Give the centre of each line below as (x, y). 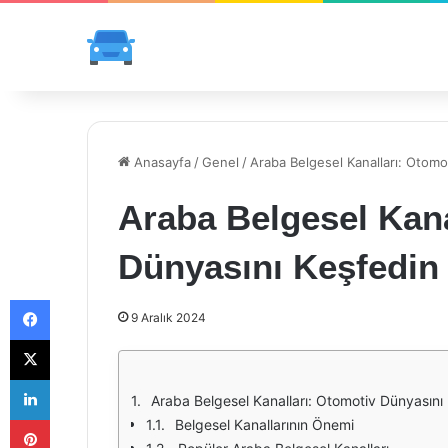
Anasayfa (160, 162)
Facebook (79, 299)
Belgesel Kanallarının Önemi (264, 424)
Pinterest (77, 419)
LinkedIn (75, 379)
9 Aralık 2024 (168, 317)
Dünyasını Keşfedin (278, 266)
